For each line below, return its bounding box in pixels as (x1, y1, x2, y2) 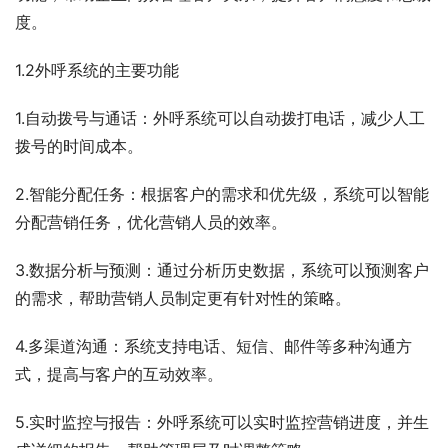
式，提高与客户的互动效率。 (15, 364, 223, 385)
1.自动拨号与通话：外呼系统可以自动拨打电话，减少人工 (15, 108, 425, 129)
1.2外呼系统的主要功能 (15, 60, 179, 81)
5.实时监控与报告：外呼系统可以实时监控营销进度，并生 (15, 412, 429, 433)
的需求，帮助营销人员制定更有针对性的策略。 (15, 288, 351, 309)
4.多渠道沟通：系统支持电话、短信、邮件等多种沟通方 (15, 336, 412, 357)
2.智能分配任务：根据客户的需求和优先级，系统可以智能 (15, 184, 429, 205)
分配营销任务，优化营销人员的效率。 (15, 212, 287, 233)
